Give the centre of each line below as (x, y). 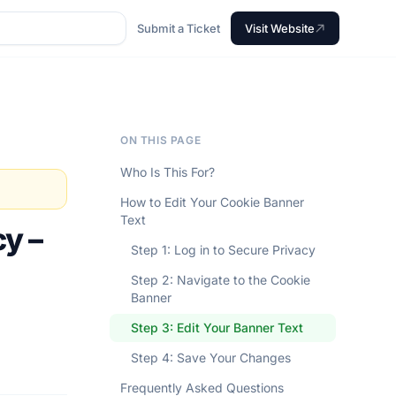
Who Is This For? (168, 172)
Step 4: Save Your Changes (211, 358)
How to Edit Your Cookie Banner (212, 202)
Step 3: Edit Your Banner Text (217, 327)
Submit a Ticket (179, 28)
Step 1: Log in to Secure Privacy (223, 250)
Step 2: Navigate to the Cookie (221, 280)
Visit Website (280, 28)
